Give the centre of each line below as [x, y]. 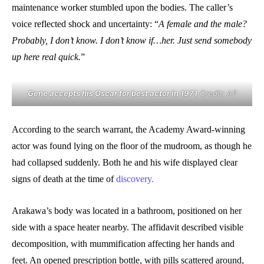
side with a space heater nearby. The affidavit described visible [128, 227]
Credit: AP [217, 93]
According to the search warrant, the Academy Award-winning [128, 129]
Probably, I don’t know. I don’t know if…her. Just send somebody [132, 40]
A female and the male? [203, 24]
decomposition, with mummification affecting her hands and [123, 243]
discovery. [135, 179]
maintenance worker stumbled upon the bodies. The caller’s [122, 7]
